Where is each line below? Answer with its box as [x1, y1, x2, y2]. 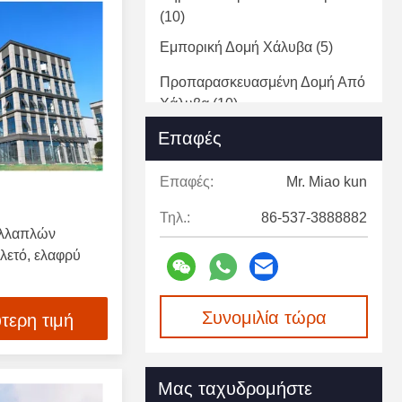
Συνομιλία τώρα [201, 308, 327, 328]
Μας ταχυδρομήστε [158, 379, 312, 399]
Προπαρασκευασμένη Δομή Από [160, 74, 365, 91]
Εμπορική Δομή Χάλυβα [160, 39, 312, 56]
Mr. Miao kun [286, 174, 367, 190]
